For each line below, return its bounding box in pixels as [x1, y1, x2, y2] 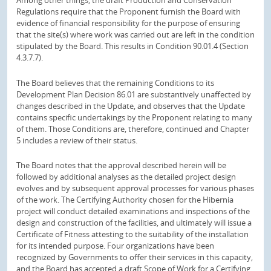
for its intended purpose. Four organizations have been [16, 240, 214, 252]
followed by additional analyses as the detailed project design [16, 171, 236, 183]
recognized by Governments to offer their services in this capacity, [16, 252, 253, 263]
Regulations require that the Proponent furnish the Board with [16, 5, 241, 17]
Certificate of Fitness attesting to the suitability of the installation [16, 229, 249, 240]
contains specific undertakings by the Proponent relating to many [16, 111, 252, 123]
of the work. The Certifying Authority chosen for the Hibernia [16, 194, 233, 206]
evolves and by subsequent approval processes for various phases [16, 183, 254, 194]
